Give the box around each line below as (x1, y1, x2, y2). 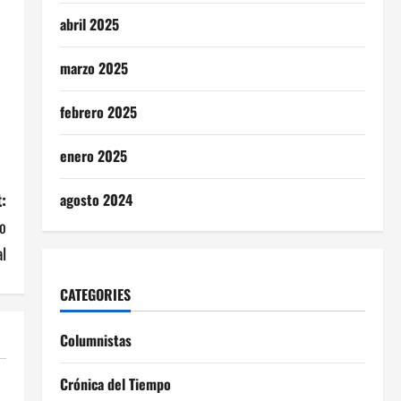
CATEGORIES (59, 284, 131, 305)
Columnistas (59, 329, 132, 351)
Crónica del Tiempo (59, 373, 171, 395)
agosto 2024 (59, 189, 132, 210)
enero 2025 (59, 145, 127, 166)
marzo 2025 (59, 57, 128, 79)
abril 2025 (59, 13, 119, 35)
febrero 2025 (59, 101, 137, 123)
